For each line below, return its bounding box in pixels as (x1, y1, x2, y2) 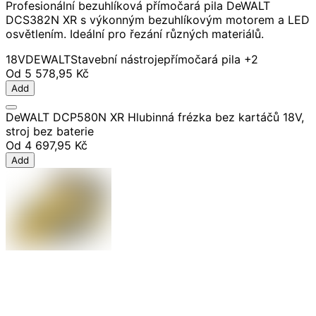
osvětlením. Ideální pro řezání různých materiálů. (6, 27, 264, 42)
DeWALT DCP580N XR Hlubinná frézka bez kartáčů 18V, (6, 110, 304, 125)
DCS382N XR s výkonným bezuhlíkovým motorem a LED (6, 13, 310, 28)
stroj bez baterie (6, 124, 94, 139)
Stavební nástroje (71, 52, 164, 67)
